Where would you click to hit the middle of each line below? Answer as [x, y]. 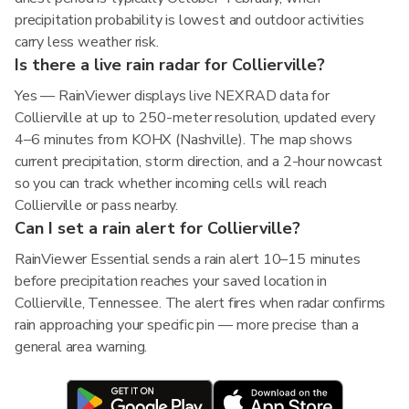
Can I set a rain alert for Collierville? [157, 228]
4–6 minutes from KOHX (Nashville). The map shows [184, 140]
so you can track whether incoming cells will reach [171, 184]
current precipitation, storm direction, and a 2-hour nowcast [199, 162]
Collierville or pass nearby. [96, 205]
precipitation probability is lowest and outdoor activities [189, 20]
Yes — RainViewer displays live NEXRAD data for [172, 96]
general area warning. [81, 347]
